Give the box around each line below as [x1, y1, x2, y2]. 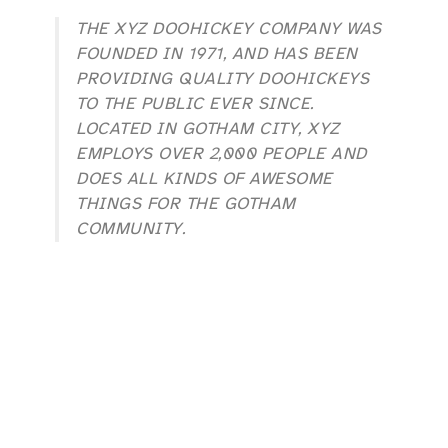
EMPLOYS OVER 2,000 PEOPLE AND [76, 145, 367, 163]
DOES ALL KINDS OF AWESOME [76, 170, 333, 188]
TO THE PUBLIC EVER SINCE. [76, 95, 314, 113]
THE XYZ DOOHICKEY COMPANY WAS [76, 20, 382, 38]
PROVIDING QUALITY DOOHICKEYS [76, 70, 369, 88]
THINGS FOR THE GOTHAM [76, 195, 296, 213]
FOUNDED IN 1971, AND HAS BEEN [76, 45, 358, 63]
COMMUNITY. [76, 220, 185, 238]
